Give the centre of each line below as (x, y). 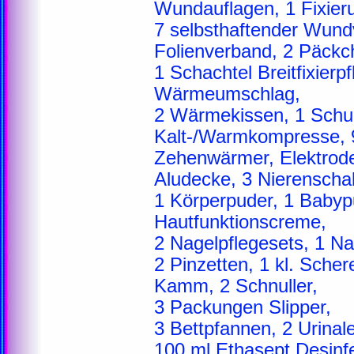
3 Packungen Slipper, (243, 307)
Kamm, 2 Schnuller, (236, 286)
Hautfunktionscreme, (240, 222)
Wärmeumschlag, (227, 94)
